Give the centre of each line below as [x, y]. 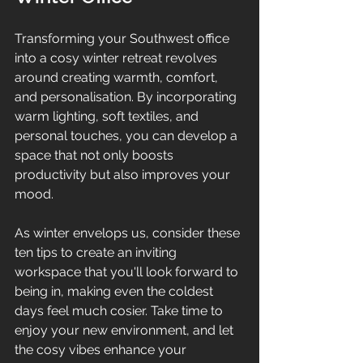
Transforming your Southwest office [124, 38]
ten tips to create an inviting [97, 252]
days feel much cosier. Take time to [120, 310]
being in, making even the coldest [115, 291]
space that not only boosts [96, 155]
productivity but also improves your [124, 174]
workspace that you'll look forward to [128, 271]
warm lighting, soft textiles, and [108, 116]
